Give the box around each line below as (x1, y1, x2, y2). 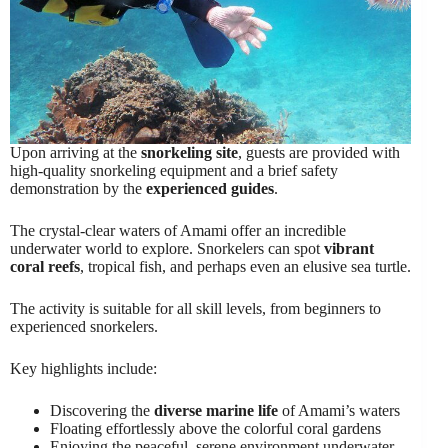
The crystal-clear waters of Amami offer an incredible (10, 222, 346, 239)
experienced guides (146, 180, 274, 197)
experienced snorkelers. (10, 318, 158, 335)
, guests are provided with (238, 144, 400, 161)
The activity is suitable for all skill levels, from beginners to (10, 300, 381, 317)
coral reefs (10, 258, 80, 275)
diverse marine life (154, 402, 278, 419)
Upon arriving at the (10, 144, 141, 161)
